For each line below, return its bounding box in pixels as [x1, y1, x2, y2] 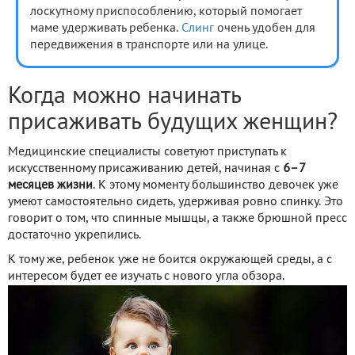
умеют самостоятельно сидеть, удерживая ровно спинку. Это [8, 196, 343, 208]
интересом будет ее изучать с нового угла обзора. [8, 270, 284, 282]
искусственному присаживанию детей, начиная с [8, 162, 283, 174]
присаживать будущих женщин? [8, 112, 338, 134]
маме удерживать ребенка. [30, 22, 181, 34]
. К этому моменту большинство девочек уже [93, 179, 338, 191]
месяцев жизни [8, 179, 93, 191]
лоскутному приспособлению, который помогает [30, 6, 302, 17]
